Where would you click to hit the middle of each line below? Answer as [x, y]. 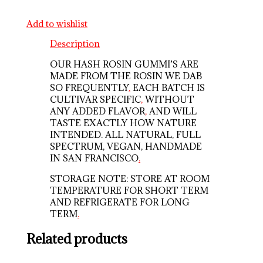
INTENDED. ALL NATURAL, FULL [126, 134]
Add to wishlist [57, 23]
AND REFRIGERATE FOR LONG [120, 202]
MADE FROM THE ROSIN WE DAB [126, 75]
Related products [77, 238]
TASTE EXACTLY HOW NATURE [124, 122]
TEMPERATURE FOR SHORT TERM [129, 190]
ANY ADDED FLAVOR [98, 111]
